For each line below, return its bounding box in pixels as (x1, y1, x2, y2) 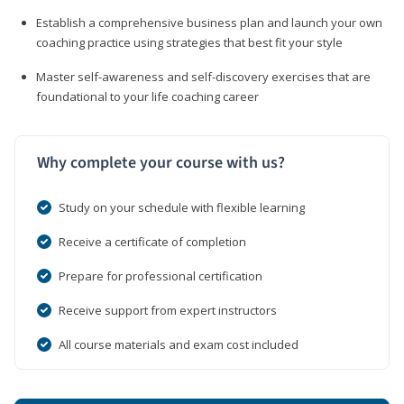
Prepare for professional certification (59, 267, 262, 284)
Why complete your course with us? (37, 151, 285, 174)
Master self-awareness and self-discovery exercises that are (36, 68, 371, 85)
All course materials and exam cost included (59, 335, 298, 353)
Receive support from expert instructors (59, 301, 277, 318)
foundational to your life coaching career (36, 87, 259, 105)
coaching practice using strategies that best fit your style (36, 33, 343, 50)
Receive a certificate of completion (59, 233, 246, 250)
